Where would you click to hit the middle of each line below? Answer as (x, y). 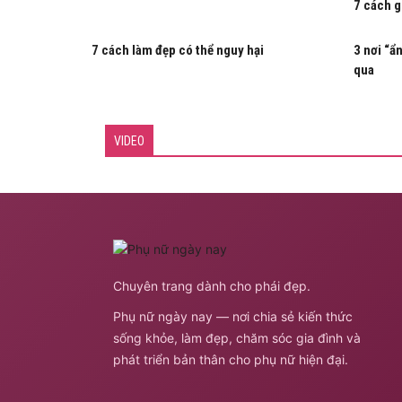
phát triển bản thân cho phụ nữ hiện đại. (231, 359)
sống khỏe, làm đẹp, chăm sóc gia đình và (237, 337)
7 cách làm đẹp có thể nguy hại (178, 50)
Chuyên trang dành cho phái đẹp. (212, 285)
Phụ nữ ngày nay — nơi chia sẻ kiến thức (233, 316)
